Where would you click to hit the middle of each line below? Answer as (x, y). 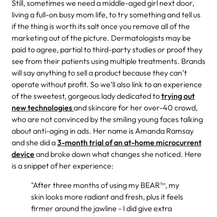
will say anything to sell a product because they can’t (99, 72)
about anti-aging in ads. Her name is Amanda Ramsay (103, 131)
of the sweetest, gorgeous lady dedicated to (86, 96)
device (23, 154)
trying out (178, 96)
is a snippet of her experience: (62, 165)
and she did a (34, 142)
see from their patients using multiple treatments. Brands (108, 61)
